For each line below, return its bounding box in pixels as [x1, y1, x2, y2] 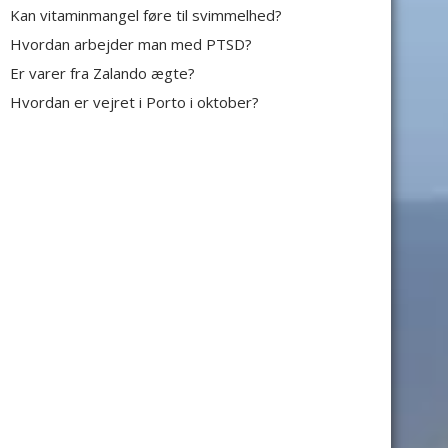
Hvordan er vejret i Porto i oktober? [10, 92, 259, 112]
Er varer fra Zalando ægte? [10, 63, 195, 83]
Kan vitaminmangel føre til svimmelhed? [10, 5, 282, 25]
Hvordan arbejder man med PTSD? [10, 34, 252, 54]
